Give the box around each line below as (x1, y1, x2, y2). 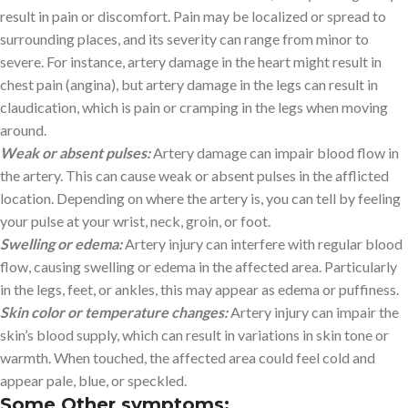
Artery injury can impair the (228, 302, 399, 321)
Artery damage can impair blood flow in (150, 143, 399, 161)
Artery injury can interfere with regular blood (122, 234, 403, 252)
